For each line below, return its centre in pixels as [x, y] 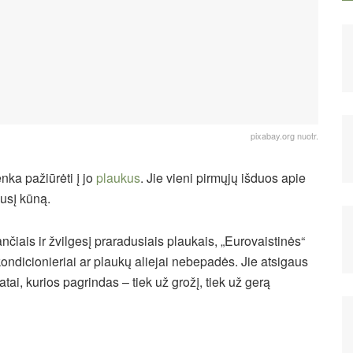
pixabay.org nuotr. [284, 135]
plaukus [118, 177]
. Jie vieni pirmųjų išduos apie [223, 177]
